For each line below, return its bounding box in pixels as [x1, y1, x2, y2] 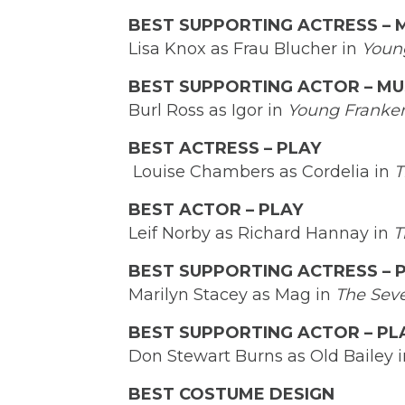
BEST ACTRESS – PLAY [128, 138, 321, 159]
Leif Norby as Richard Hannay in [128, 223, 393, 244]
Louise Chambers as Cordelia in [128, 162, 394, 183]
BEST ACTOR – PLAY [128, 200, 303, 221]
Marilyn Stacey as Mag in [128, 285, 335, 306]
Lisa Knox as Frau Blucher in [128, 39, 362, 60]
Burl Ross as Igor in [128, 100, 287, 121]
